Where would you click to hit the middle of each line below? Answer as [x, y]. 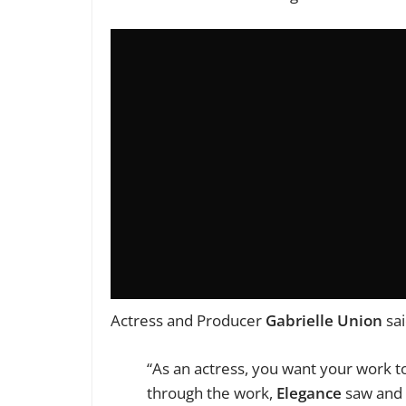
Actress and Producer [188, 321]
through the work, [212, 392]
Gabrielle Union [324, 321]
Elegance [309, 392]
